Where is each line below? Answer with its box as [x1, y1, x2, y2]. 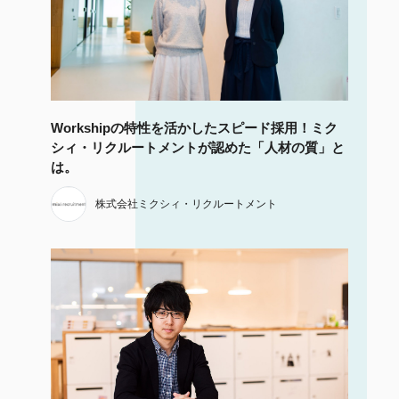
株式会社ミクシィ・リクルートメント [94, 198, 277, 211]
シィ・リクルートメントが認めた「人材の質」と [50, 140, 345, 156]
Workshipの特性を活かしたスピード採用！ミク [50, 120, 338, 136]
